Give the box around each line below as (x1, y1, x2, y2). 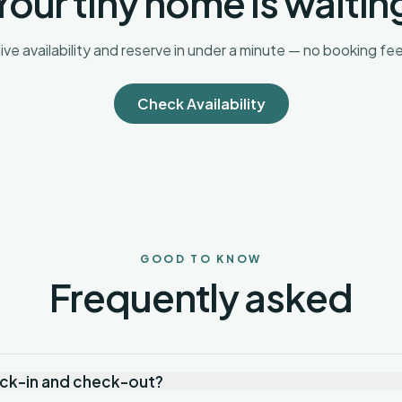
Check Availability (136, 94, 266, 113)
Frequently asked (48, 273, 354, 320)
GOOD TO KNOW (140, 252, 262, 266)
